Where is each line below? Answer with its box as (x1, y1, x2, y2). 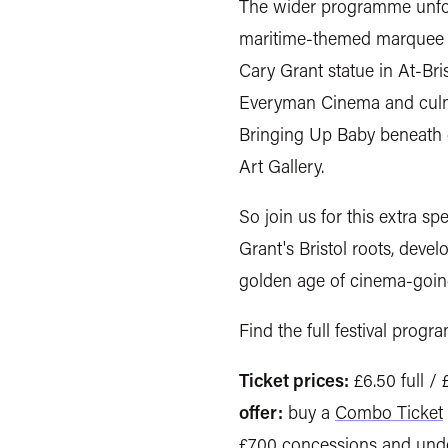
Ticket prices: (239, 368, 349, 393)
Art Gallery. (239, 154, 324, 179)
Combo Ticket (335, 400, 443, 425)
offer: (239, 400, 283, 425)
